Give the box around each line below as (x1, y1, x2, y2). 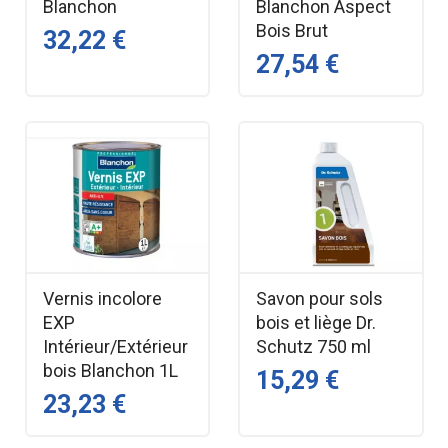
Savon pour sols (256, 287, 383, 309)
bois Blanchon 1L (42, 359, 178, 381)
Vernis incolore (42, 287, 162, 309)
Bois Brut (256, 19, 328, 41)
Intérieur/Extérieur (42, 335, 188, 357)
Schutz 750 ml (256, 335, 371, 357)
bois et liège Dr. (256, 311, 376, 333)
